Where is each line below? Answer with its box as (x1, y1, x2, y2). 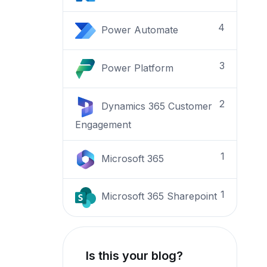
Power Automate (98, 24, 179, 36)
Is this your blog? (86, 248, 184, 263)
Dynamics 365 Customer (98, 100, 213, 113)
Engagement (75, 119, 132, 131)
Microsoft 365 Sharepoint (98, 190, 218, 203)
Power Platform (98, 62, 174, 74)
